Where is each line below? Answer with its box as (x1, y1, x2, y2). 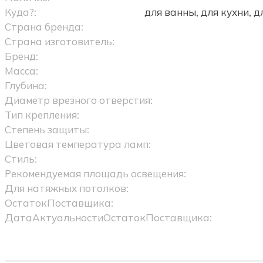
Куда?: (4, 6, 36, 18)
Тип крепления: (4, 109, 79, 121)
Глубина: (4, 79, 47, 92)
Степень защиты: (4, 123, 89, 136)
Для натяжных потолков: (4, 182, 129, 194)
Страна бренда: (4, 21, 83, 33)
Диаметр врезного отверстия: (4, 94, 153, 106)
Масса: (4, 65, 38, 77)
